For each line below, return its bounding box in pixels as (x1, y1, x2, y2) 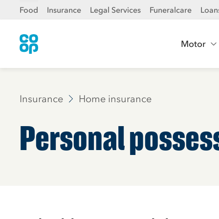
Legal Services (90, 5, 141, 15)
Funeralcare (150, 5, 192, 15)
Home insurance (79, 93, 152, 105)
